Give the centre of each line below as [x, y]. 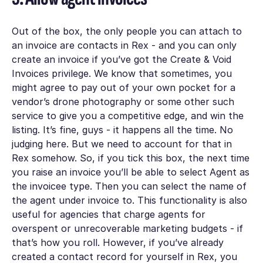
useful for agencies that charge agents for [108, 215]
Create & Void [200, 60]
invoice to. [112, 200]
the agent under [50, 200]
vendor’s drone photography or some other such [123, 102]
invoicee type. [62, 186]
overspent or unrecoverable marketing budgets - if [127, 229]
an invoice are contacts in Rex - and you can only [124, 45]
